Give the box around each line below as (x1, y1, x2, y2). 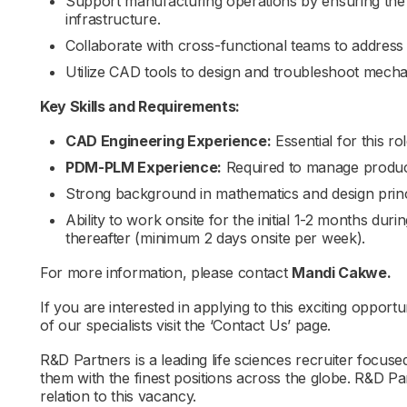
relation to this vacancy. (40, 387, 196, 405)
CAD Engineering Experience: (65, 132, 272, 150)
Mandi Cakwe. (292, 263, 392, 282)
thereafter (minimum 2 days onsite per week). (65, 229, 365, 247)
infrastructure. (65, 10, 161, 28)
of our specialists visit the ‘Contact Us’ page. (40, 316, 331, 334)
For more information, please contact (40, 263, 293, 282)
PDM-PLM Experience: (65, 158, 222, 176)
